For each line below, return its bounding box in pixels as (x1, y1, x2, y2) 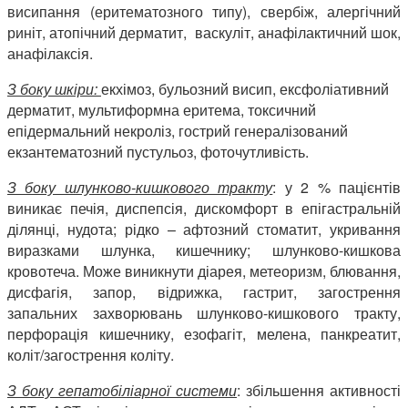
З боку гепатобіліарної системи (7, 380, 237, 402)
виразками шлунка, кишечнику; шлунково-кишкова (7, 240, 401, 261)
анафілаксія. (7, 43, 93, 65)
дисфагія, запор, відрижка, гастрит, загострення (7, 281, 401, 303)
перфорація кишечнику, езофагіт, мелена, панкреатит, (7, 323, 401, 345)
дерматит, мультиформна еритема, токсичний (7, 99, 316, 121)
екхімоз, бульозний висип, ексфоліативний (101, 78, 389, 100)
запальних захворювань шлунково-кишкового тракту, (7, 302, 401, 324)
